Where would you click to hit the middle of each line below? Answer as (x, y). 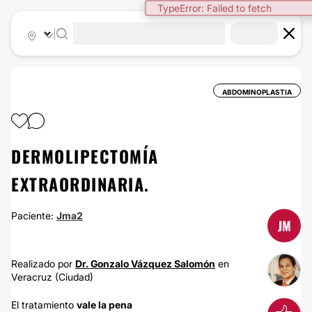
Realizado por (43, 264)
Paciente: (34, 216)
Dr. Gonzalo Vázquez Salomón (145, 264)
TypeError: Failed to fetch (214, 8)
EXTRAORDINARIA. (80, 184)
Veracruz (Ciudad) (52, 277)
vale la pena (104, 305)
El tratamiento (44, 305)
